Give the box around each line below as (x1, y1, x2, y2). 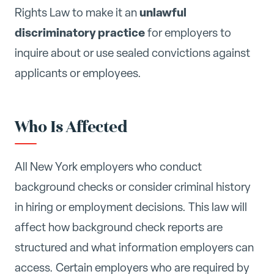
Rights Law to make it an (15, 4, 139, 20)
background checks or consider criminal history (15, 179, 251, 194)
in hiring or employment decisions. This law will (15, 199, 247, 215)
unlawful (139, 4, 187, 20)
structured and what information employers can (15, 239, 254, 255)
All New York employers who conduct (15, 158, 202, 174)
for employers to (145, 24, 231, 40)
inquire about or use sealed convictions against (15, 45, 250, 61)
